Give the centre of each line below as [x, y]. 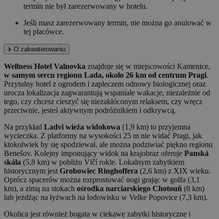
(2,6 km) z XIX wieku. [174, 171]
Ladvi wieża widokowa [82, 127]
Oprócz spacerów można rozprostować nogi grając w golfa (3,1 [102, 180]
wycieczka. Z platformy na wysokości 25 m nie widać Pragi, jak [103, 136]
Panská [197, 153]
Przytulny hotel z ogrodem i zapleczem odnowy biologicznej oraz [105, 84]
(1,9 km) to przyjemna [155, 127]
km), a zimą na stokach [40, 189]
